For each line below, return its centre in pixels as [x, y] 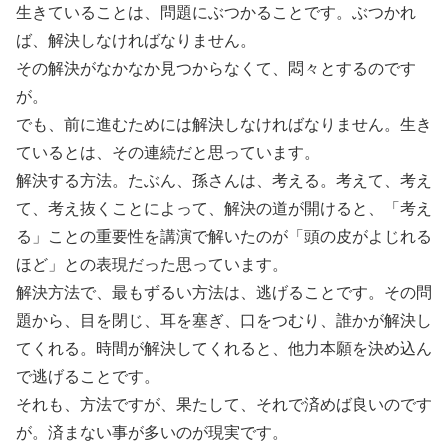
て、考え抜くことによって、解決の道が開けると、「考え [224, 208]
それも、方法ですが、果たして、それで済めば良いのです [224, 404]
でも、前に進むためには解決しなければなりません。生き [224, 124]
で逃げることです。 [88, 376]
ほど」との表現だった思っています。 [152, 264]
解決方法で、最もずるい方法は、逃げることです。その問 [224, 292]
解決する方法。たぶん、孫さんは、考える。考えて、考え [224, 180]
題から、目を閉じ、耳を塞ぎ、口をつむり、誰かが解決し [224, 320]
